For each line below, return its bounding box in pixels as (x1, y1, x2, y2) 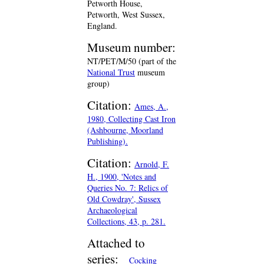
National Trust (87, 67, 135, 78)
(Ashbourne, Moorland (87, 124, 163, 136)
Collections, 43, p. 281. (87, 216, 166, 227)
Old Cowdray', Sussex (87, 193, 161, 204)
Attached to (87, 235, 145, 251)
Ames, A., (134, 101, 169, 112)
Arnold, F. (134, 159, 169, 170)
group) (87, 78, 110, 89)
